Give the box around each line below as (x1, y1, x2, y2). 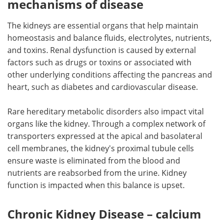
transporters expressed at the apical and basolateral (7, 131, 202, 142)
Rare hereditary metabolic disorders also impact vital (7, 106, 204, 117)
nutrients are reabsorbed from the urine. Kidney (7, 167, 187, 179)
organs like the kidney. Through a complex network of (7, 118, 205, 130)
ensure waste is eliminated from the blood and (7, 155, 180, 166)
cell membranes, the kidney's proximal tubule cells (7, 143, 194, 154)
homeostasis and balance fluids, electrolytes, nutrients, (7, 32, 212, 44)
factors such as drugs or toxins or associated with (7, 57, 192, 68)
